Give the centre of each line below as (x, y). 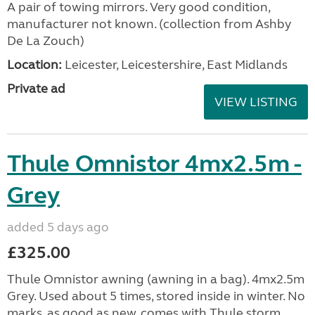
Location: (34, 65)
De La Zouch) (46, 41)
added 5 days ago (58, 227)
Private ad (36, 89)
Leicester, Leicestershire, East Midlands (175, 65)
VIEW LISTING (256, 102)
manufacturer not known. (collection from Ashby (149, 24)
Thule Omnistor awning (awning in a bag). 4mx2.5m (156, 279)
